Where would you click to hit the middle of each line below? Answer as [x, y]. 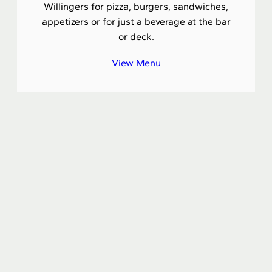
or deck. [136, 37]
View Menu [136, 63]
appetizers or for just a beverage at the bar [136, 22]
